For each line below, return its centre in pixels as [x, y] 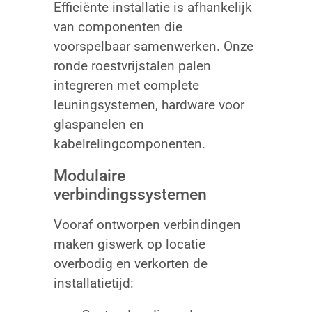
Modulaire [89, 175]
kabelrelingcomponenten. [129, 143]
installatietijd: [93, 283]
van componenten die [118, 26]
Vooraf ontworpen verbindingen [147, 224]
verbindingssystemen [130, 194]
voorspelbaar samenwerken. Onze [153, 46]
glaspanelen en [99, 124]
